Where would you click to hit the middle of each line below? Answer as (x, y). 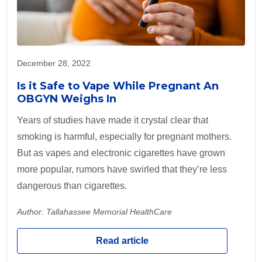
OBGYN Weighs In (67, 99)
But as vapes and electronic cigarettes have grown (121, 153)
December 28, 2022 (54, 63)
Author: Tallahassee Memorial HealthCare (94, 212)
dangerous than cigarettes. (72, 186)
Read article (122, 241)
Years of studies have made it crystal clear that (113, 120)
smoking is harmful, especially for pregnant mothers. (124, 137)
